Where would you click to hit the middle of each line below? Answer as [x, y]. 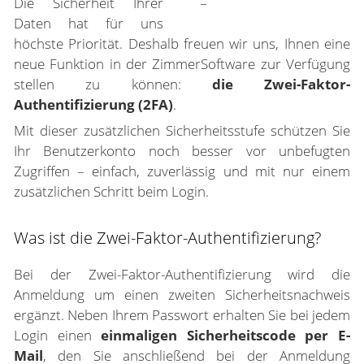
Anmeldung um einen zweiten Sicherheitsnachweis [182, 295]
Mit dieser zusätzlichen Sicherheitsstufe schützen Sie [182, 130]
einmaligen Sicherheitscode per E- [226, 335]
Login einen [58, 335]
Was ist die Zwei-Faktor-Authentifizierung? [167, 238]
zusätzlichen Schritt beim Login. [111, 191]
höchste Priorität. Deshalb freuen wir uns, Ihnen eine [182, 43]
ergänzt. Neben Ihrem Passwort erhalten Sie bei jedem [182, 315]
